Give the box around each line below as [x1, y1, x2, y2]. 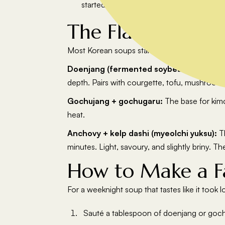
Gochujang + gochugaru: [67, 96, 163, 106]
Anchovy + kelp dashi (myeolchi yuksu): [67, 128, 217, 138]
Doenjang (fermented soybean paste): [67, 64, 216, 74]
